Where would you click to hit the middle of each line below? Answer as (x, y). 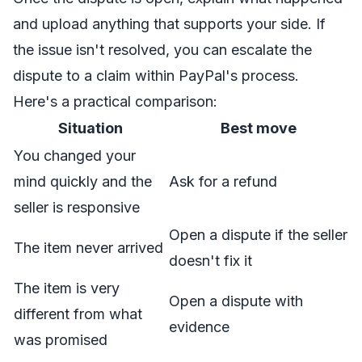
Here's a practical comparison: (115, 101)
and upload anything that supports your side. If (169, 24)
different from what (78, 314)
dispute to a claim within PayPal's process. (156, 76)
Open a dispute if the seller (258, 235)
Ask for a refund (223, 181)
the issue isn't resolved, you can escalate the (162, 50)
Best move (259, 128)
